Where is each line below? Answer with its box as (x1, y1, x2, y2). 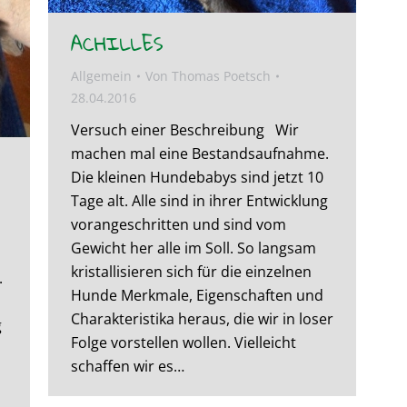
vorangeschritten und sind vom (71, 213, 286, 234)
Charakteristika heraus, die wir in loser (71, 308, 333, 329)
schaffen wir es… (71, 355, 184, 376)
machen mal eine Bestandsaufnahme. (71, 143, 329, 164)
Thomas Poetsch (172, 66, 271, 84)
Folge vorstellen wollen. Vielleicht (71, 332, 296, 352)
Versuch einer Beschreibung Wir (71, 119, 299, 140)
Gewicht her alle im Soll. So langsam (71, 237, 316, 258)
